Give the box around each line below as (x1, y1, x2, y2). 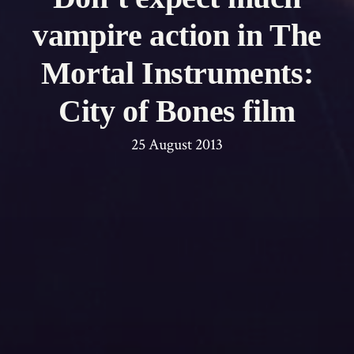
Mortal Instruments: (40, 55, 314, 92)
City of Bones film (58, 93, 296, 130)
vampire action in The (32, 17, 322, 54)
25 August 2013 (131, 134, 223, 156)
